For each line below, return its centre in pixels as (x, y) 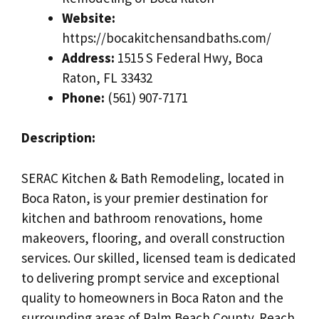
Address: (88, 57)
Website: (89, 17)
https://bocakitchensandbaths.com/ (167, 37)
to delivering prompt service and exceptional (150, 277)
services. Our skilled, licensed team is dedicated (159, 257)
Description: (58, 138)
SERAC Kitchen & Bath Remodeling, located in (153, 178)
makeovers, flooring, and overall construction (153, 237)
